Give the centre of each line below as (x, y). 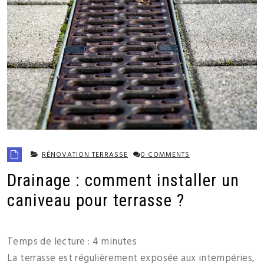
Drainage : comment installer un (123, 180)
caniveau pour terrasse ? (96, 200)
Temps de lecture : (50, 242)
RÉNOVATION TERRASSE (85, 155)
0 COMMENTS (165, 155)
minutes (119, 242)
